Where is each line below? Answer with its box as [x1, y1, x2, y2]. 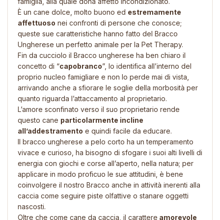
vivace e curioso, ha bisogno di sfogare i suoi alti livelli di [18, 148, 202, 157]
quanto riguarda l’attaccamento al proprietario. [18, 94, 167, 103]
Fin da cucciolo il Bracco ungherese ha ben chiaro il [18, 51, 186, 59]
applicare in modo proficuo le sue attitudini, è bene [18, 169, 183, 178]
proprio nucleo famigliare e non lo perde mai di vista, [18, 72, 189, 81]
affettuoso [18, 18, 55, 27]
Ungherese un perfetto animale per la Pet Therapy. [18, 40, 183, 49]
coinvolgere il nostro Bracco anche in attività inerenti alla [18, 180, 200, 189]
